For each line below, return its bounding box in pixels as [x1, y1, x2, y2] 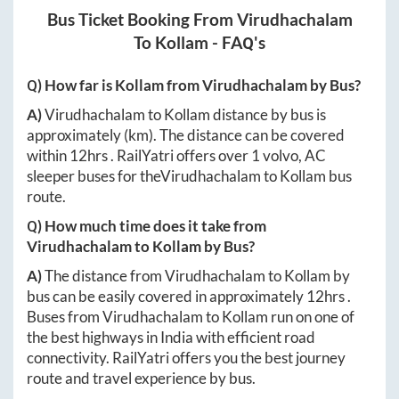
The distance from [45, 265, 165, 285]
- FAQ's [208, 32, 265, 53]
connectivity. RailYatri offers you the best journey [27, 347, 346, 367]
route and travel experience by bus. [27, 368, 256, 387]
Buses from [27, 306, 102, 326]
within [27, 145, 69, 165]
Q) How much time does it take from [27, 216, 266, 235]
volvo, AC [260, 145, 326, 165]
